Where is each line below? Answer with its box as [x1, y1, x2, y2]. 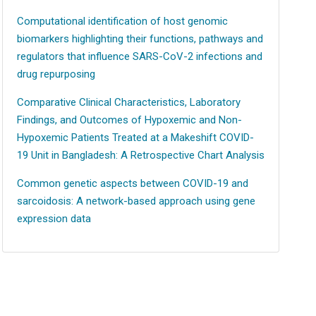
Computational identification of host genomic [16, 15, 228, 28]
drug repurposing [16, 68, 95, 80]
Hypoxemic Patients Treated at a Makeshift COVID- [16, 131, 254, 144]
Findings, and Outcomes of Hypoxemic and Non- [16, 114, 242, 126]
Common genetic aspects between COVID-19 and [16, 177, 248, 190]
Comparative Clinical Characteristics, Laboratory [16, 96, 241, 109]
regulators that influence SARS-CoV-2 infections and [16, 50, 262, 63]
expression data [16, 212, 91, 225]
